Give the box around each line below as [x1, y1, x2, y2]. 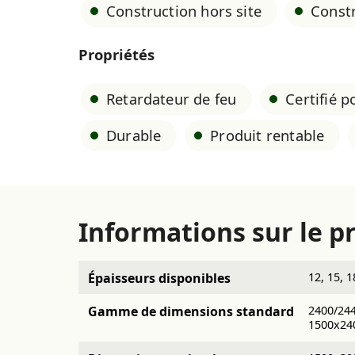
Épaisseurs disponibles [88, 269, 231, 287]
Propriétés [78, 44, 155, 65]
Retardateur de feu [106, 88, 237, 109]
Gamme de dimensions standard [88, 302, 294, 320]
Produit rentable [210, 124, 325, 145]
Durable [106, 124, 162, 145]
